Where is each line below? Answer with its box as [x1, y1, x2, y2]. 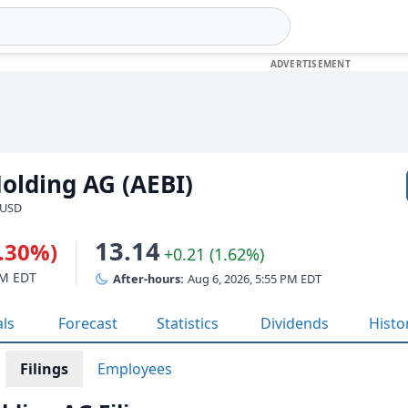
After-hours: [113, 270, 184, 287]
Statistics [157, 313, 219, 333]
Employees [97, 359, 172, 379]
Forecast [58, 313, 117, 333]
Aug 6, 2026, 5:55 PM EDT [188, 270, 321, 287]
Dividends [260, 313, 329, 333]
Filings [20, 359, 68, 379]
